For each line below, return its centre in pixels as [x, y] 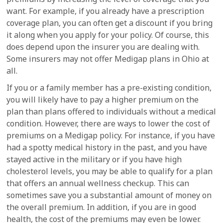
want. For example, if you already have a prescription [106, 11]
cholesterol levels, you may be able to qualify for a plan [110, 171]
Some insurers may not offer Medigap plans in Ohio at [108, 59]
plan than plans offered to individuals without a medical [111, 111]
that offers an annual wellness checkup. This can [98, 183]
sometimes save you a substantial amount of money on [109, 195]
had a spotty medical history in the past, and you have [107, 147]
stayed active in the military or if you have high [94, 159]
